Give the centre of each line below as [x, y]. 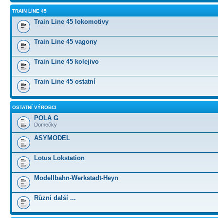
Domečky [45, 125]
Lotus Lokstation [59, 158]
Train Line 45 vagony [65, 42]
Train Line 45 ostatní [65, 82]
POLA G [46, 118]
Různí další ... [55, 198]
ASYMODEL [52, 138]
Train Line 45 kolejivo [66, 62]
